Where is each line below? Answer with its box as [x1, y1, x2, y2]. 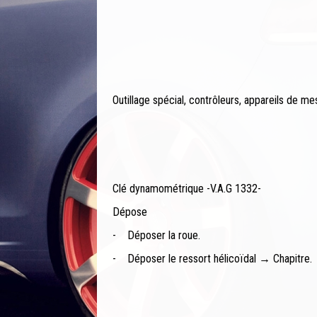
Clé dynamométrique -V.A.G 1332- [113, 182, 261, 196]
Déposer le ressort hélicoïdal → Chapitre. [127, 252, 312, 266]
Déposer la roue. [127, 229, 200, 243]
